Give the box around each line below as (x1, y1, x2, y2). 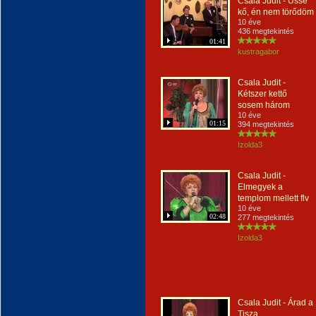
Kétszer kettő (238, 89, 287, 99)
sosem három (238, 100, 290, 110)
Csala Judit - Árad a (238, 298, 313, 308)
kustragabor (238, 47, 279, 56)
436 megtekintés (238, 27, 294, 35)
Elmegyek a (238, 182, 283, 192)
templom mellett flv (238, 193, 309, 203)
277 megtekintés (238, 213, 294, 221)
